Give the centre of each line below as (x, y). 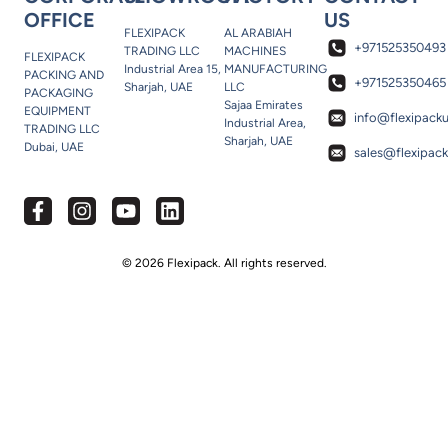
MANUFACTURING (275, 68)
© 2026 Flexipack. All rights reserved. (224, 262)
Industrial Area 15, (172, 68)
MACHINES (255, 50)
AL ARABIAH (258, 32)
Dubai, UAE (54, 146)
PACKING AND (64, 74)
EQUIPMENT (57, 110)
